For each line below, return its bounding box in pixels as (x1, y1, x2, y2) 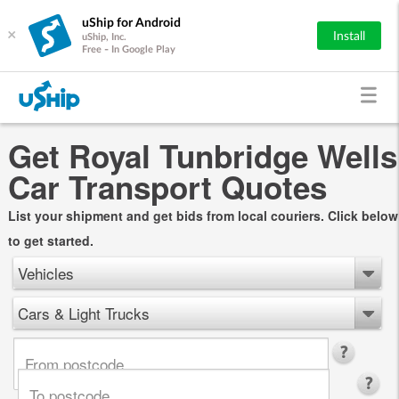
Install (333, 29, 365, 43)
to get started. (7, 231, 94, 249)
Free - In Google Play (82, 44, 175, 54)
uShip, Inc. (82, 31, 126, 42)
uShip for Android (82, 16, 181, 29)
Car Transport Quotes (7, 164, 327, 209)
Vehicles (18, 261, 74, 284)
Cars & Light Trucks (18, 301, 150, 324)
